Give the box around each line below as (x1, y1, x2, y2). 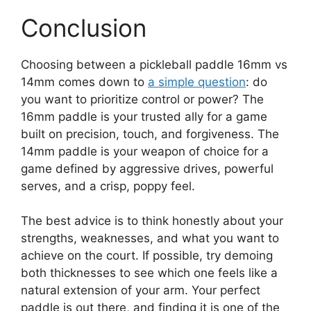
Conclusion (21, 12, 146, 42)
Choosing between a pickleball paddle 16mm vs (21, 57, 287, 72)
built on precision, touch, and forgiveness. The (21, 126, 279, 141)
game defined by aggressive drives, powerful (21, 161, 274, 176)
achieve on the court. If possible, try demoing (21, 249, 273, 263)
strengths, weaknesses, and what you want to (21, 231, 279, 246)
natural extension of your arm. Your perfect (21, 283, 260, 298)
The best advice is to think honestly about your (21, 214, 283, 228)
